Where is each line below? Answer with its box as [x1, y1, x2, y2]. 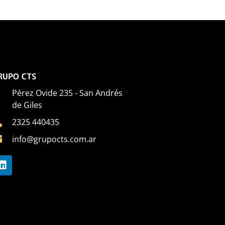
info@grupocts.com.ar [12, 133, 96, 145]
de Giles [12, 99, 42, 110]
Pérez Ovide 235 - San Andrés [12, 87, 123, 98]
